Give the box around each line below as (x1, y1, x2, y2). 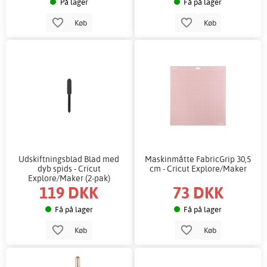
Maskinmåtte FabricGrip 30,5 (145, 154, 252, 164)
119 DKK (39, 181, 99, 203)
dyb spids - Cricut (37, 163, 101, 174)
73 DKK (172, 181, 223, 203)
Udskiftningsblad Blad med (18, 154, 120, 164)
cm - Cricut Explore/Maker (149, 163, 247, 174)
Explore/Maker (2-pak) (27, 173, 110, 184)
